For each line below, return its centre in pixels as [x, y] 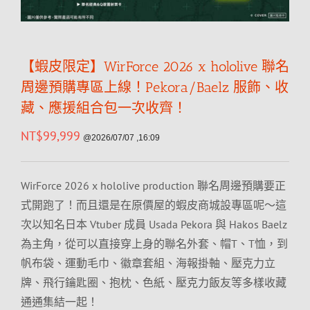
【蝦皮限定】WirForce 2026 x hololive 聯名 [155, 66]
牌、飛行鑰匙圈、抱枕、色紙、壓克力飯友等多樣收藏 [154, 282]
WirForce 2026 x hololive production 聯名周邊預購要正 [153, 185]
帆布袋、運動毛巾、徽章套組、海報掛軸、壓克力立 [148, 263]
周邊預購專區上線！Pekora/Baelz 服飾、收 [155, 87]
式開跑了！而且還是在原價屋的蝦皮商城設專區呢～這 [154, 205]
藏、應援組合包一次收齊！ [104, 108]
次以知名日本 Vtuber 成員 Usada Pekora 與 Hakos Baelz [154, 224]
